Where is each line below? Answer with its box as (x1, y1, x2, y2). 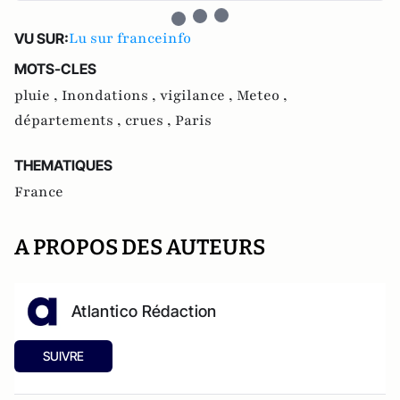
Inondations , (62, 86, 160, 106)
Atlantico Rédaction (71, 302, 217, 321)
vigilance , (160, 86, 237, 106)
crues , (125, 111, 175, 131)
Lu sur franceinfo (69, 29, 191, 49)
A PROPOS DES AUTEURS (14, 235, 265, 261)
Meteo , (237, 86, 287, 106)
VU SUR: (14, 29, 69, 48)
